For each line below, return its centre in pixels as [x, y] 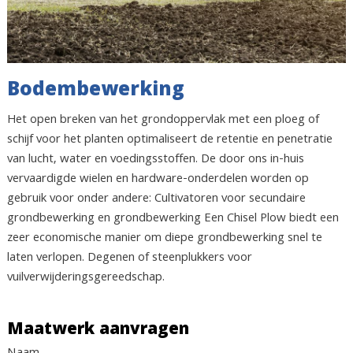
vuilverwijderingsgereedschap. [85, 278]
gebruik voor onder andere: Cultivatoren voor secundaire [156, 199]
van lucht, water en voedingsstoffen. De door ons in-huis [155, 160]
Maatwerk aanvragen [98, 330]
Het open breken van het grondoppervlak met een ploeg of [163, 120]
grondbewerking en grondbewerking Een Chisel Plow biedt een [173, 219]
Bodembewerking [95, 91]
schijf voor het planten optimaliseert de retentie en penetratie [169, 140]
